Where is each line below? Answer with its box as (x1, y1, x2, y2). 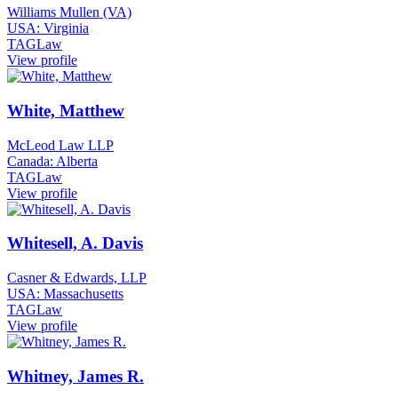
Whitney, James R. (7, 366, 144, 386)
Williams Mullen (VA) (7, 4, 131, 20)
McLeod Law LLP (7, 137, 114, 153)
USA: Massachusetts (7, 286, 123, 301)
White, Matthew (7, 100, 124, 120)
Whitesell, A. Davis (7, 234, 143, 253)
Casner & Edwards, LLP (7, 270, 147, 285)
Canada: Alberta (7, 153, 98, 169)
